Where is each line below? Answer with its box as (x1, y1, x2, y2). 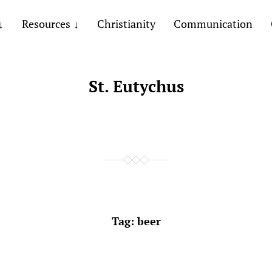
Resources (21, 16, 70, 31)
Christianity (97, 16, 155, 31)
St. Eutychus (88, 75, 184, 97)
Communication (173, 16, 253, 31)
